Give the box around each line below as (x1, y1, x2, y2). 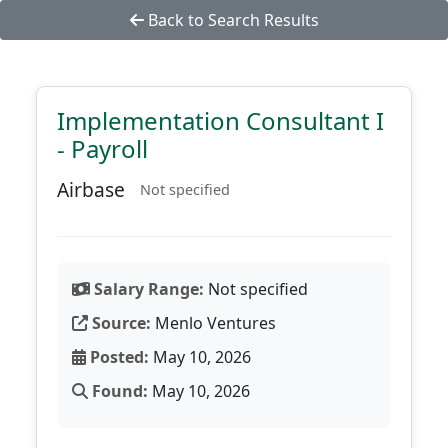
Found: (88, 380, 148, 402)
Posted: (86, 346, 149, 368)
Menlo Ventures (151, 312, 276, 334)
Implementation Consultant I (57, 104, 384, 137)
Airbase (57, 176, 125, 203)
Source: (88, 312, 151, 334)
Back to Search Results (143, 9, 319, 31)
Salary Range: (90, 278, 204, 300)
